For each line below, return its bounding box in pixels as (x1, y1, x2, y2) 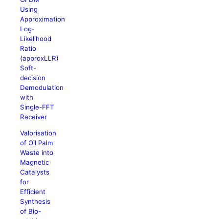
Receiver (20, 112, 47, 121)
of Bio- (20, 207, 42, 215)
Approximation (20, 15, 66, 23)
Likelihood (20, 34, 52, 43)
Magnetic (20, 158, 49, 166)
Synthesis (20, 197, 51, 205)
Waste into (20, 148, 54, 156)
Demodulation (20, 83, 64, 91)
